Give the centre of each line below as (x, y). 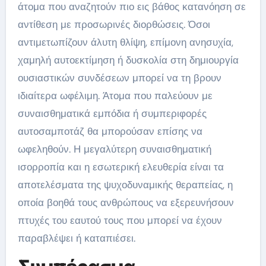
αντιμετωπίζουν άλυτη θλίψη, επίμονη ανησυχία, (125, 42)
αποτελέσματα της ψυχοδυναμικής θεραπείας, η (125, 185)
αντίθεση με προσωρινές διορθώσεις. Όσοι (114, 24)
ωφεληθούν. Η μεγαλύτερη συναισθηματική (114, 149)
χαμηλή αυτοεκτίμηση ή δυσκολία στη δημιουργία (128, 60)
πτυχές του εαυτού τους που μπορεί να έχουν (120, 220)
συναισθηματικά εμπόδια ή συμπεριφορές (112, 113)
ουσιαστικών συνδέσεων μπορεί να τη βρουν (119, 78)
